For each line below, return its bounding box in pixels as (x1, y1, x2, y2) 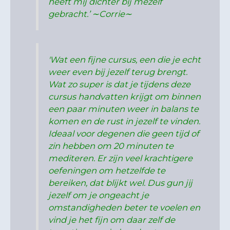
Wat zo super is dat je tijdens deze (48, 79, 191, 89)
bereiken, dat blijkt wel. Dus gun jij (48, 177, 193, 188)
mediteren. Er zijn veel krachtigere (48, 152, 193, 163)
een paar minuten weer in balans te (48, 103, 199, 114)
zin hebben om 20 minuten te (48, 140, 174, 151)
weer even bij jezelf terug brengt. (48, 66, 188, 77)
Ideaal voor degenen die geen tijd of (48, 128, 200, 139)
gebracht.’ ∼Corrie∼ (48, 9, 132, 20)
